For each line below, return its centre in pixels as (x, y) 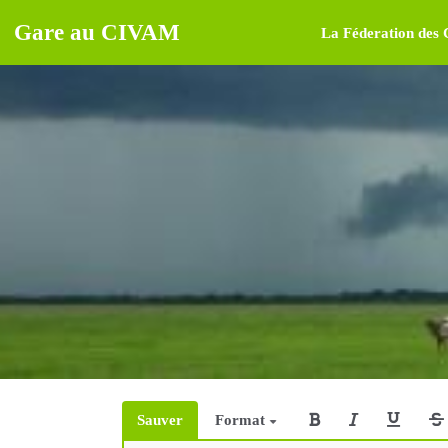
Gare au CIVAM (96, 32)
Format (242, 420)
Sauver (160, 420)
